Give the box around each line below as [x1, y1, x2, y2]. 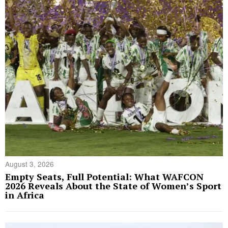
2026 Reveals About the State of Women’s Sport [5, 180, 221, 192]
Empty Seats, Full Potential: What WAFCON [5, 170, 204, 183]
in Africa [5, 189, 44, 202]
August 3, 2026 [5, 159, 54, 169]
